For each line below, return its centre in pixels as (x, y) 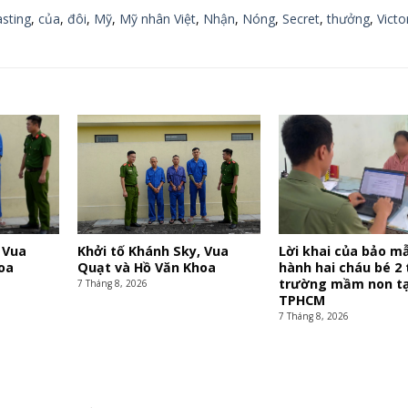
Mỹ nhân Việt (157, 19)
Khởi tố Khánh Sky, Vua (153, 250)
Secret (301, 19)
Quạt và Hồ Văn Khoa (146, 267)
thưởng (348, 19)
